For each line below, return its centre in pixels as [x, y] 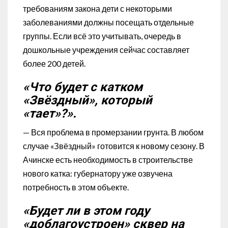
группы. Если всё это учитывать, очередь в [102, 36]
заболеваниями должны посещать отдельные [108, 22]
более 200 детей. [54, 63]
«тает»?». [50, 113]
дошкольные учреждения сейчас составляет [106, 49]
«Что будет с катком [83, 87]
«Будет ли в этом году [86, 210]
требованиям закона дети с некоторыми [97, 8]
